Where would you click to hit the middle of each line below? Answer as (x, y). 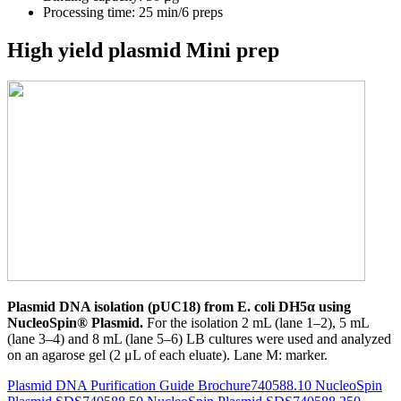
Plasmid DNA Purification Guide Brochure (129, 385)
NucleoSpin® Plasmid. (75, 322)
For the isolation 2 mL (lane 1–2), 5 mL (256, 322)
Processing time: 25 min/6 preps (133, 12)
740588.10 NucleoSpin (316, 385)
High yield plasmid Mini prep (143, 50)
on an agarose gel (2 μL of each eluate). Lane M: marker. (167, 354)
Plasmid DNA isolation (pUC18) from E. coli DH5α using (179, 306)
